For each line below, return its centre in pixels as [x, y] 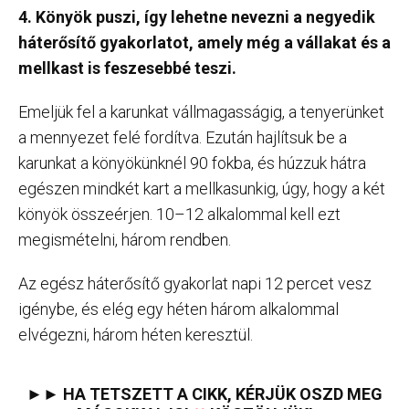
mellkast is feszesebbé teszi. [127, 68]
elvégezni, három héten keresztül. [136, 335]
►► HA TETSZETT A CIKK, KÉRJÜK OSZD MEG [204, 394]
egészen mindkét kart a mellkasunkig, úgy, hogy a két [202, 189]
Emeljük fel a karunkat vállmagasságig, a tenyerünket [201, 112]
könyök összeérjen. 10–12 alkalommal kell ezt [179, 215]
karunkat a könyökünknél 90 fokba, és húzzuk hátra [192, 163]
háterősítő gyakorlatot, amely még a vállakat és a [204, 43]
